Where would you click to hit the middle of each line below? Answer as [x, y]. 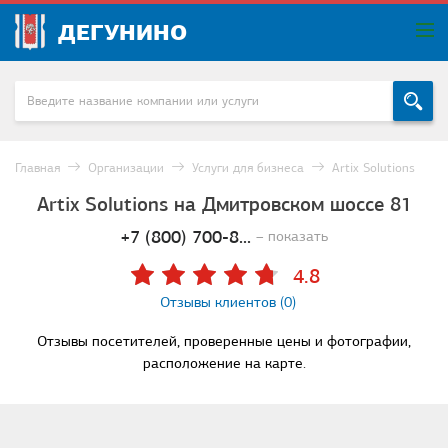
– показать [292, 236]
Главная [37, 168]
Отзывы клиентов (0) [228, 302]
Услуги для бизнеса [248, 168]
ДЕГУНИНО [122, 32]
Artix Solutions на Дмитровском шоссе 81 [224, 204]
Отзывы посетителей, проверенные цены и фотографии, [224, 341]
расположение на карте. [224, 363]
